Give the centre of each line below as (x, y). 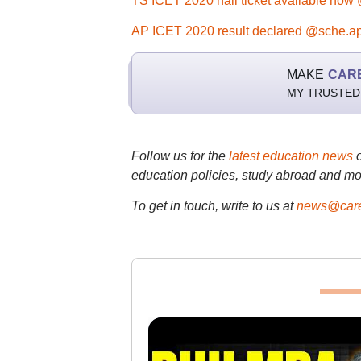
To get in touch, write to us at (212, 206)
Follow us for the (180, 156)
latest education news (290, 156)
